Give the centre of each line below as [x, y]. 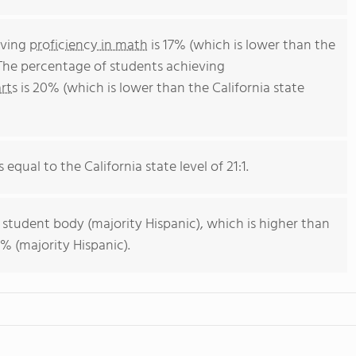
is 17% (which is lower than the [242, 46]
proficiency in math [89, 46]
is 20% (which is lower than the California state [161, 89]
